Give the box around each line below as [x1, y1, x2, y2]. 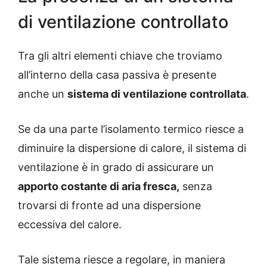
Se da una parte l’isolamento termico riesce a [18, 123, 244, 136]
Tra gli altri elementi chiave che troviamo [18, 49, 222, 63]
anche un [18, 88, 67, 101]
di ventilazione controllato [18, 11, 228, 33]
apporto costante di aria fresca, [18, 180, 179, 193]
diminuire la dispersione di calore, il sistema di [18, 142, 246, 155]
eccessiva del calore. [18, 218, 122, 231]
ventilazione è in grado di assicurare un [18, 161, 214, 174]
